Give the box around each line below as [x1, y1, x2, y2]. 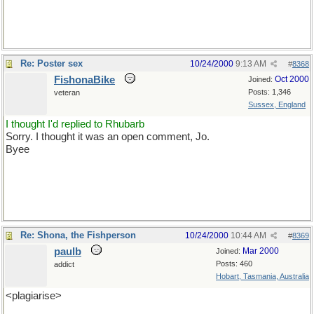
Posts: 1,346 [248, 88, 291, 96]
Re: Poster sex [20, 58, 83, 69]
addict [54, 260, 74, 268]
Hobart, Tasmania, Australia [216, 272, 309, 280]
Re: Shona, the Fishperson [20, 230, 136, 240]
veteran [54, 88, 80, 97]
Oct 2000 [275, 74, 309, 84]
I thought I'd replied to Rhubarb [6, 118, 144, 130]
